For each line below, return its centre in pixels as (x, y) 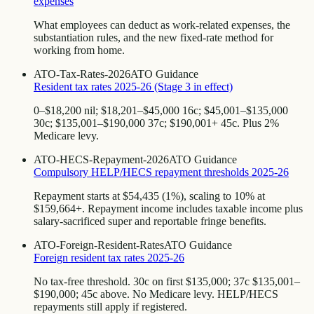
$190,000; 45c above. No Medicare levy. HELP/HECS (156, 294)
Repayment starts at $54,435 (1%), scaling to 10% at (149, 196)
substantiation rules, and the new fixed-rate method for (153, 37)
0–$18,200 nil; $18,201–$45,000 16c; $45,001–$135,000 (161, 110)
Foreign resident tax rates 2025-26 (109, 257)
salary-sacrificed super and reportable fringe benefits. (150, 221)
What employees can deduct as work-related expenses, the (162, 25)
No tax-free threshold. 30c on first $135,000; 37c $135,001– (167, 281)
